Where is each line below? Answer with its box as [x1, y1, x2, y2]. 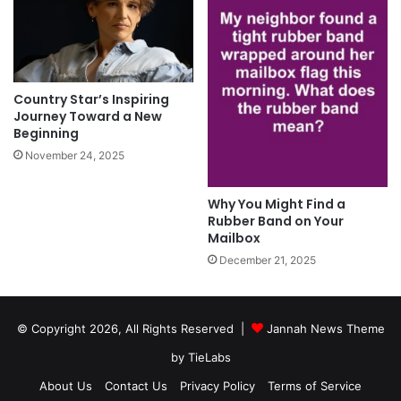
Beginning [13, 124, 79, 142]
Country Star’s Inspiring [13, 90, 169, 108]
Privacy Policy [180, 379, 255, 394]
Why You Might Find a [208, 195, 346, 214]
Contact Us [105, 379, 167, 394]
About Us [39, 379, 92, 394]
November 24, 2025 [25, 148, 124, 162]
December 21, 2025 [219, 253, 316, 268]
